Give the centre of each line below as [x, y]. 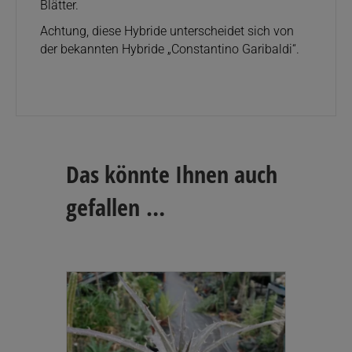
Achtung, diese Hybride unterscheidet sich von [167, 31]
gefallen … [115, 207]
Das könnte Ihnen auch [172, 174]
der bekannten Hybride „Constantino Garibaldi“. [170, 49]
